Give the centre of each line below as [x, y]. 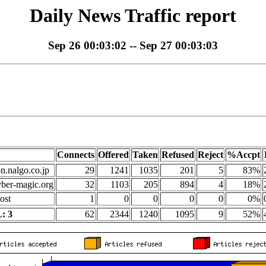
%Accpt [243, 155]
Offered [113, 155]
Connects [76, 155]
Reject [210, 155]
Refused [178, 155]
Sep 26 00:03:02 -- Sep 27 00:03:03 [133, 46]
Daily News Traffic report [133, 15]
